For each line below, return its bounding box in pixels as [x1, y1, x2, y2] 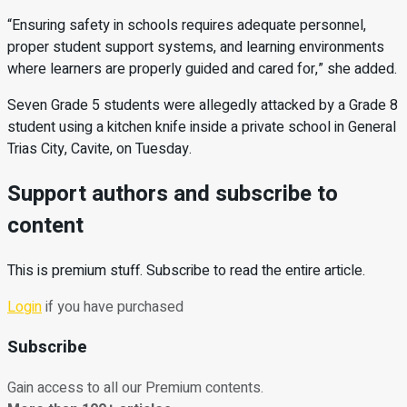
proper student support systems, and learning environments [7, 35, 384, 58]
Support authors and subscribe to [7, 177, 338, 210]
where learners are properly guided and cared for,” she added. [7, 57, 397, 80]
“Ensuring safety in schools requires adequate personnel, [7, 14, 366, 36]
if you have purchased [42, 295, 184, 318]
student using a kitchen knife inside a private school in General [7, 115, 396, 138]
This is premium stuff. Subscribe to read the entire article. [7, 259, 365, 282]
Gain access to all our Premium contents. [7, 377, 263, 400]
